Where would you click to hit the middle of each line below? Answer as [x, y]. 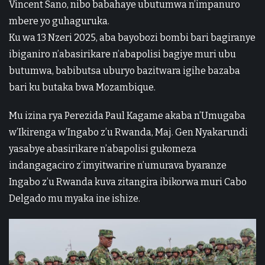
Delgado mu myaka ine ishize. [75, 198]
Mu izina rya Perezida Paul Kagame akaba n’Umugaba [127, 115]
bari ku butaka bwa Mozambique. [82, 87]
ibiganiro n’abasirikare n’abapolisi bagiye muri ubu [122, 54]
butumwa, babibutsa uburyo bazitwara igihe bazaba [125, 70]
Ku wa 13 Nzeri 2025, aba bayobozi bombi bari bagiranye [132, 37]
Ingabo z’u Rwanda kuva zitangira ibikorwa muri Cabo [128, 182]
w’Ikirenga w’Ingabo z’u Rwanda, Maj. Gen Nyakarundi [128, 132]
